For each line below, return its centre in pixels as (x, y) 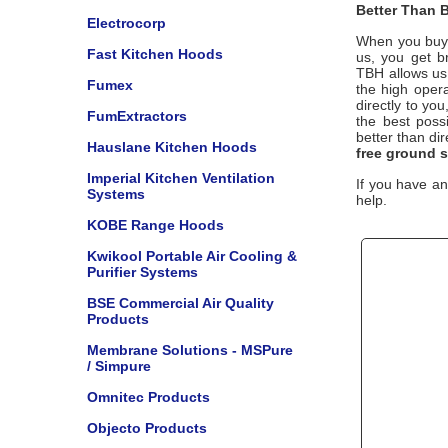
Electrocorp (126, 23)
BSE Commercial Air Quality (180, 303)
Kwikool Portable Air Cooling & (192, 256)
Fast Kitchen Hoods (155, 54)
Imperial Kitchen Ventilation (181, 178)
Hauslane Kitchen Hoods (172, 147)
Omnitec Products (148, 397)
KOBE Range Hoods (155, 225)
